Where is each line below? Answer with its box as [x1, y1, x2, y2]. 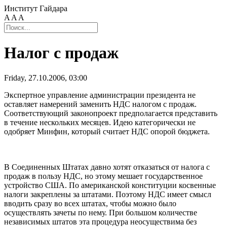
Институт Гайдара [4, 4, 67, 13]
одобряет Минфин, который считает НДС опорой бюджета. [4, 127, 210, 136]
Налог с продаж [4, 44, 119, 62]
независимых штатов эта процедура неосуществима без [4, 217, 197, 226]
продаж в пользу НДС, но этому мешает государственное [4, 171, 203, 180]
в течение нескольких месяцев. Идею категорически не [4, 118, 196, 127]
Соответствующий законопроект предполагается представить [4, 108, 217, 118]
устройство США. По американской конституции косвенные [4, 180, 216, 190]
